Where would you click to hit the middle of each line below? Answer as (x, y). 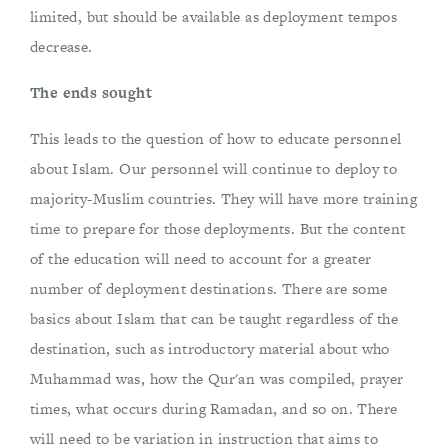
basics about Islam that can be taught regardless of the (214, 318)
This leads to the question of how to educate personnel (216, 138)
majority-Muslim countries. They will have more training (223, 198)
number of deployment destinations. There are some (209, 288)
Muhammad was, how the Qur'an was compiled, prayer (217, 378)
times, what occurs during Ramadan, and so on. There (214, 408)
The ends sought (91, 92)
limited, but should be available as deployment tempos (214, 16)
